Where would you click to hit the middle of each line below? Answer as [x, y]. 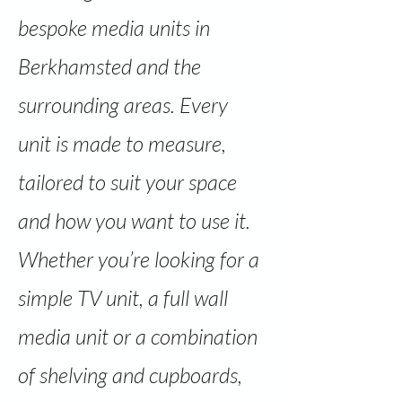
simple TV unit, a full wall [123, 298]
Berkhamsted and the [109, 66]
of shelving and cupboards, [130, 375]
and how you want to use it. [134, 221]
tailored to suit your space [127, 182]
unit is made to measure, [122, 144]
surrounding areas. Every [123, 105]
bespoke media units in [114, 28]
